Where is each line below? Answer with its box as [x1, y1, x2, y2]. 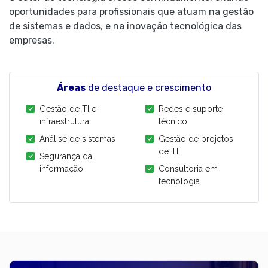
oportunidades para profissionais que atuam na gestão [9, 6, 254, 17]
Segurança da [39, 151, 92, 161]
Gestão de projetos [159, 134, 233, 144]
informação [39, 164, 83, 173]
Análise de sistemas [39, 134, 115, 144]
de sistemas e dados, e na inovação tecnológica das [9, 20, 242, 32]
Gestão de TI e [39, 104, 96, 114]
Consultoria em [159, 164, 218, 173]
